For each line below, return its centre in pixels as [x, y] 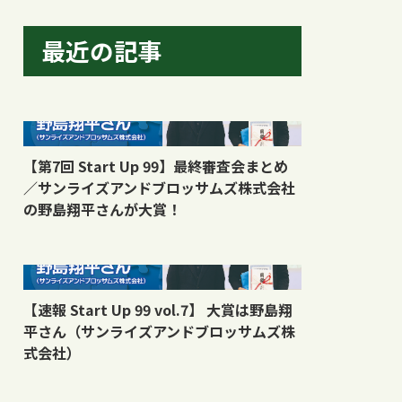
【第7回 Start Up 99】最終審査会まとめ [156, 166]
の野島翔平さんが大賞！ [102, 209]
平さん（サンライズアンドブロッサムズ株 [159, 331]
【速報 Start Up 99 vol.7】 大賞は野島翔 [158, 309]
